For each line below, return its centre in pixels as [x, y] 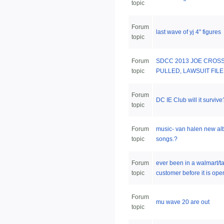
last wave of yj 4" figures [188, 32]
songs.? [167, 139]
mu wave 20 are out [183, 202]
